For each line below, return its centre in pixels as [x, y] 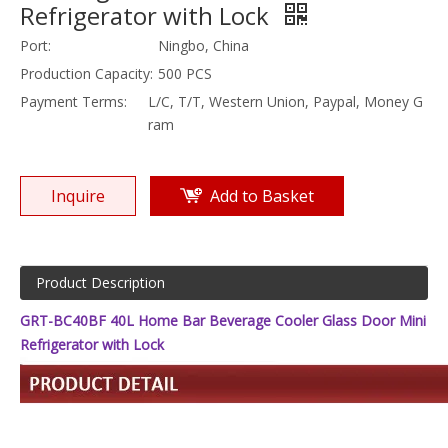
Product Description [100, 282]
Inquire [78, 196]
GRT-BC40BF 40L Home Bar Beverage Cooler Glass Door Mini [223, 320]
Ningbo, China [203, 45]
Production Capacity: [86, 73]
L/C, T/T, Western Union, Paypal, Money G [286, 101]
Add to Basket [262, 196]
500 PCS [185, 73]
